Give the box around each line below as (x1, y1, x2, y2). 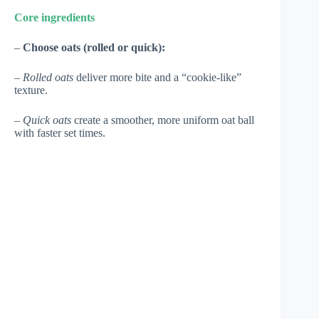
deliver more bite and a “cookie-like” (73, 70, 241, 83)
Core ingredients (14, 11, 95, 23)
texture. (14, 83, 48, 96)
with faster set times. (14, 126, 105, 139)
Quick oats (23, 113, 71, 126)
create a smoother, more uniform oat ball (71, 113, 254, 126)
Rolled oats (23, 70, 73, 83)
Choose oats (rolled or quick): (23, 41, 165, 53)
